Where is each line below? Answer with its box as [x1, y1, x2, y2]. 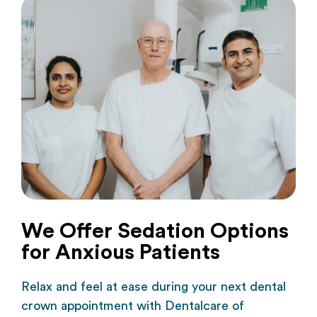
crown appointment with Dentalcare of [21, 299, 244, 312]
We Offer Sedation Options [21, 220, 289, 242]
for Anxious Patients [21, 241, 220, 263]
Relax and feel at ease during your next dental [21, 279, 286, 293]
